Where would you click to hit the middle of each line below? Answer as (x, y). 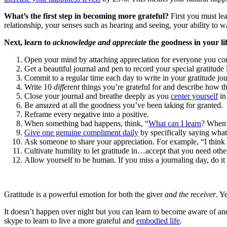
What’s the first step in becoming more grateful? (86, 16)
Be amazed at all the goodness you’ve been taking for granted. (124, 105)
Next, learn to (28, 42)
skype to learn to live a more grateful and (70, 220)
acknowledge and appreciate (100, 42)
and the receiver (190, 194)
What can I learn (175, 123)
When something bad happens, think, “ (86, 123)
